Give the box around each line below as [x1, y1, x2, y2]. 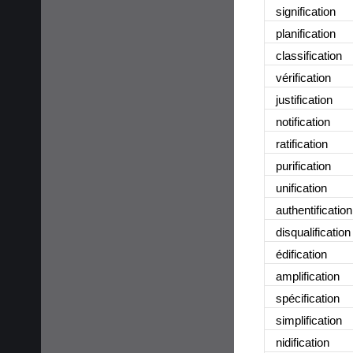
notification [276, 114, 330, 128]
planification [276, 26, 336, 40]
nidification [276, 335, 329, 349]
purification [276, 158, 331, 173]
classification [276, 48, 342, 62]
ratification [276, 136, 328, 150]
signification [276, 4, 336, 18]
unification [276, 180, 327, 195]
